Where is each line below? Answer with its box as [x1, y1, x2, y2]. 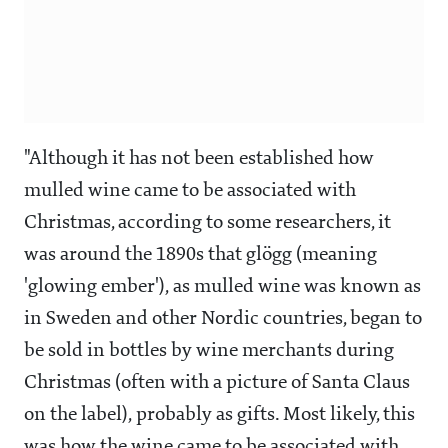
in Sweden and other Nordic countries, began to [24, 309, 422, 330]
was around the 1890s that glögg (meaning [24, 245, 377, 266]
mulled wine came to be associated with [24, 181, 356, 202]
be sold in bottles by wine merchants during [24, 341, 394, 362]
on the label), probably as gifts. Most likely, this [24, 405, 415, 426]
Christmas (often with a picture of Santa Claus [24, 373, 410, 394]
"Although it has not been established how [24, 149, 374, 170]
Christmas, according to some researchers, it [24, 213, 391, 234]
